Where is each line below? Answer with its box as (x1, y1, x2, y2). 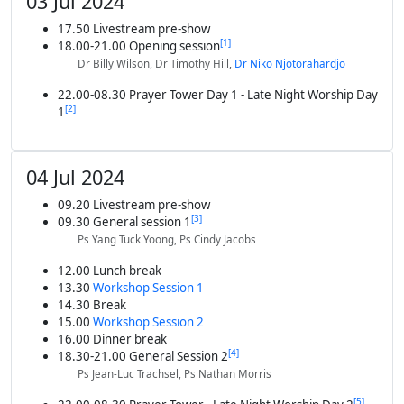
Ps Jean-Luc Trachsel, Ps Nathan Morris (78, 367, 272, 381)
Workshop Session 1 (92, 280, 204, 297)
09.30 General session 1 (57, 214, 191, 231)
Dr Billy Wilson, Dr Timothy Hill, (78, 57, 235, 71)
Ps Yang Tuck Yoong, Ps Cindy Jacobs (78, 233, 257, 247)
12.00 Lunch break (57, 262, 161, 280)
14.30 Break (57, 297, 126, 314)
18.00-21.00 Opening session (57, 38, 220, 55)
